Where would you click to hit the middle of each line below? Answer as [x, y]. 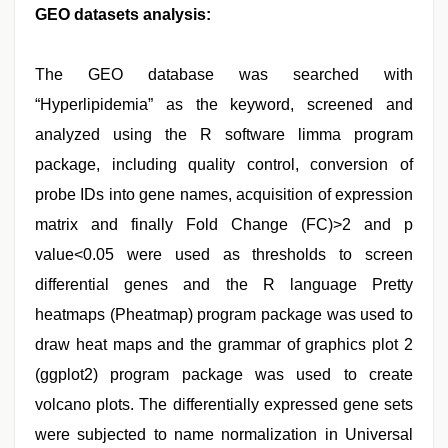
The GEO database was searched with [224, 74]
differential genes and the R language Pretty [224, 284]
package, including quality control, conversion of [224, 164]
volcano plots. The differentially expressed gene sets [224, 404]
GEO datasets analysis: [123, 14]
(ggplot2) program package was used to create [224, 374]
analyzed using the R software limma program [224, 134]
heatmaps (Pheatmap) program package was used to [224, 314]
